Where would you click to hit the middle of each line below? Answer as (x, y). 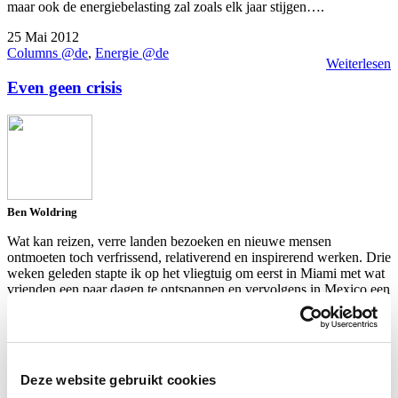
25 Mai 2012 (43, 37)
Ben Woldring (42, 211)
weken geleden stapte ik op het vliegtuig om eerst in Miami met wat (196, 273)
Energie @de (132, 53)
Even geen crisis (64, 88)
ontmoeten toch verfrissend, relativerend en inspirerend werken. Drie (199, 257)
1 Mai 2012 (40, 351)
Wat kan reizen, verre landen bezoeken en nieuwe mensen (169, 241)
